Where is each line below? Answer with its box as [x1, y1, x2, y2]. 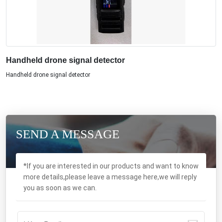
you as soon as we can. [23, 184, 97, 192]
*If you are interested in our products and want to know [23, 162, 199, 170]
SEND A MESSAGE [16, 127, 119, 141]
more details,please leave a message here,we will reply [23, 173, 197, 181]
